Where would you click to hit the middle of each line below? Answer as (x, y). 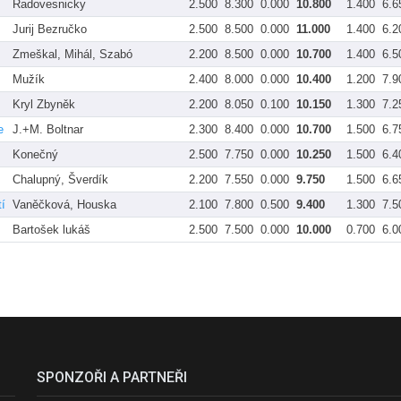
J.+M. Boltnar (48, 129)
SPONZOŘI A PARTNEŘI (112, 377)
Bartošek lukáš (51, 229)
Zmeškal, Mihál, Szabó (73, 54)
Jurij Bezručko (50, 29)
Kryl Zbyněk (44, 104)
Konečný (35, 154)
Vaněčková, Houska (64, 204)
